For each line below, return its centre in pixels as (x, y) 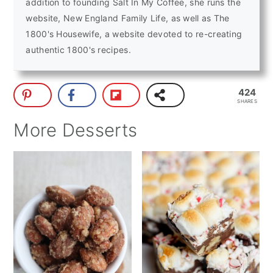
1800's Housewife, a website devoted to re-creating (134, 34)
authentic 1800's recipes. (78, 50)
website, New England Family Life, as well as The (128, 18)
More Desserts (76, 130)
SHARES (247, 101)
